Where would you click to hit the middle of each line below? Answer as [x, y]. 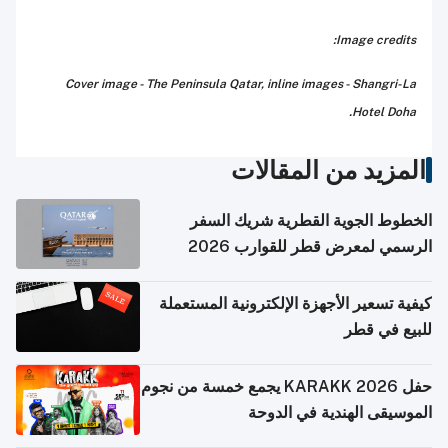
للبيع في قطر [388, 330]
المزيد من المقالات [328, 170]
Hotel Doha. [384, 112]
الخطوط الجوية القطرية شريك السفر [311, 221]
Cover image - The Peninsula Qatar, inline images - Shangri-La [240, 84]
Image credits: [376, 40]
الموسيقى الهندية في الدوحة [340, 413]
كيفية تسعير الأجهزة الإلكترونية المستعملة [295, 304]
